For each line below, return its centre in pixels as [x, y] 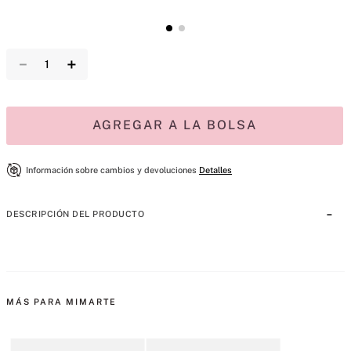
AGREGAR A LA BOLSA [175, 125]
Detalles [215, 170]
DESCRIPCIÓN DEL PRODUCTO [75, 214]
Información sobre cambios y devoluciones [111, 170]
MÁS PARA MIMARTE [62, 302]
